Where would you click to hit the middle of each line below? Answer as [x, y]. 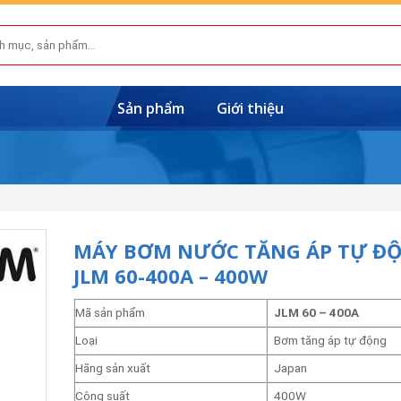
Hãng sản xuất [112, 368]
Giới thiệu [250, 108]
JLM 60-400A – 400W [170, 276]
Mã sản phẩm [110, 312]
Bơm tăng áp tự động [330, 340]
